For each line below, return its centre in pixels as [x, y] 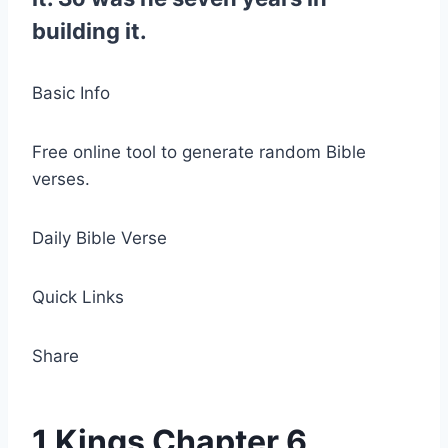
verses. [61, 179]
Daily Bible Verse [99, 238]
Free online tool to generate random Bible [199, 152]
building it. [89, 31]
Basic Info [71, 93]
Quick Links [78, 297]
